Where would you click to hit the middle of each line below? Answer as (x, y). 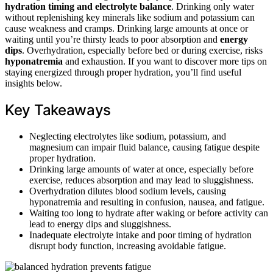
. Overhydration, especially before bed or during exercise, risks (142, 50)
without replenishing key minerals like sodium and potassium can (130, 17)
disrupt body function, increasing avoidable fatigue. (128, 246)
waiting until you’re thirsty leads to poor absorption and (112, 39)
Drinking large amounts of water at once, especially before (141, 169)
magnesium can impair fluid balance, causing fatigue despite (144, 147)
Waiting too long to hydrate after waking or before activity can (149, 213)
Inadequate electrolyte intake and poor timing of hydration (140, 235)
